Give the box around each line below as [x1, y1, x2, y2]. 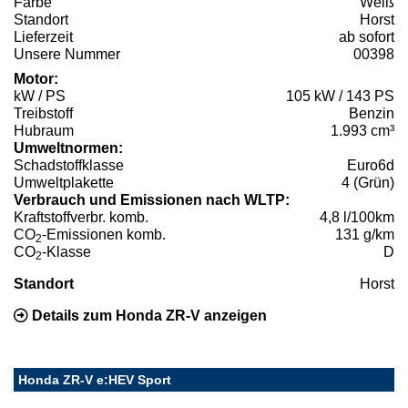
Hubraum [14, 123, 74, 139]
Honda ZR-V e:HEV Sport [18, 372, 171, 388]
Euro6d [347, 158, 394, 174]
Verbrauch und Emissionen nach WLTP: [14, 192, 290, 209]
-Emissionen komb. [42, 227, 166, 243]
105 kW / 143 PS [286, 88, 394, 105]
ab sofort [339, 29, 394, 46]
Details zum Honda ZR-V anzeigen [28, 308, 267, 324]
